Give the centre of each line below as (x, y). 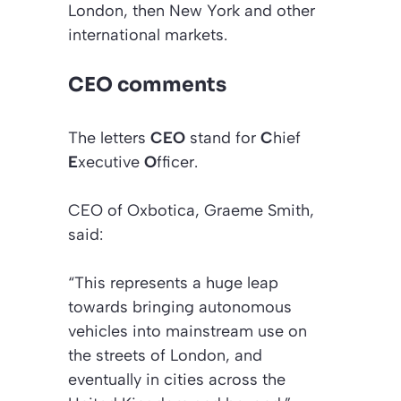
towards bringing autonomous (180, 307)
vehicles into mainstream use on (188, 332)
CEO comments (147, 85)
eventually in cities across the (177, 380)
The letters (109, 138)
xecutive (111, 162)
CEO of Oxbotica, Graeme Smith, (191, 211)
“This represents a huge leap (173, 283)
